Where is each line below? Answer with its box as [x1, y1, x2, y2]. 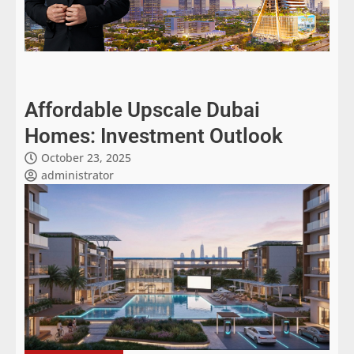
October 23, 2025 [41, 149, 131, 165]
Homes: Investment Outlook [24, 123, 283, 148]
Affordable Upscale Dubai [24, 97, 260, 122]
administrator [41, 167, 114, 183]
